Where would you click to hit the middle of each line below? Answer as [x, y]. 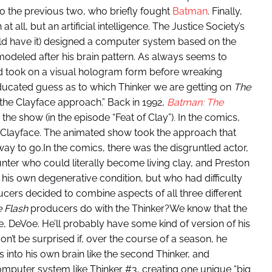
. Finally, [225, 12]
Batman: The [195, 103]
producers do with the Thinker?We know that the [137, 209]
